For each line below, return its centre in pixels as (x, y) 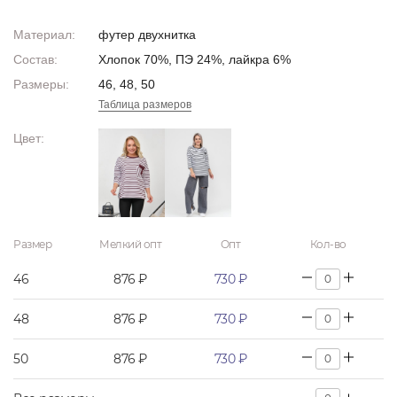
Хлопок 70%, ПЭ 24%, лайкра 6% (195, 60)
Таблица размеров (145, 105)
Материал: (44, 35)
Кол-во (328, 244)
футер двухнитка (147, 35)
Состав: (35, 60)
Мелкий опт (130, 244)
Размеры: (41, 85)
